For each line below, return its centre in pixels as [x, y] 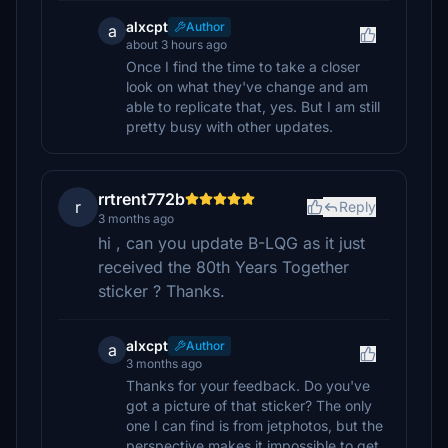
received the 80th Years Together [223, 267]
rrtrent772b [141, 199]
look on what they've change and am [247, 86]
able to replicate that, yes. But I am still [253, 106]
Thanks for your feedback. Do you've [248, 385]
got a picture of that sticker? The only [249, 405]
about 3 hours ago [176, 44]
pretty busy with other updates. [229, 126]
